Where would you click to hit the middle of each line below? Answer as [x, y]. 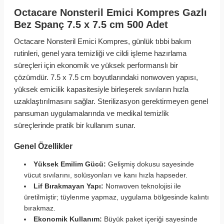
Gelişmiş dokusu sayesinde [150, 164]
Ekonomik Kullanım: [68, 219]
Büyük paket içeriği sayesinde [150, 219]
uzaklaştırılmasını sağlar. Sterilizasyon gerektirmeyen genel [111, 101]
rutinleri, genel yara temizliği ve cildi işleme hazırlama [100, 53]
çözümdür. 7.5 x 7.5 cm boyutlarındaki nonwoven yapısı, [106, 77]
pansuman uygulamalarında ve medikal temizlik [91, 113]
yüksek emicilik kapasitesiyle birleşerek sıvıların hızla [101, 89]
